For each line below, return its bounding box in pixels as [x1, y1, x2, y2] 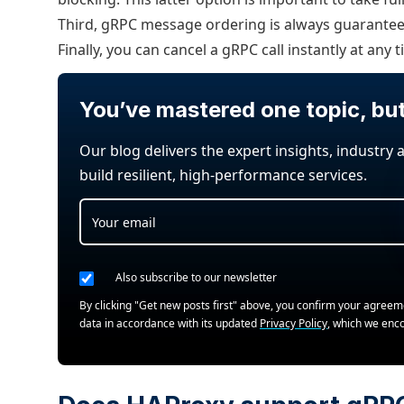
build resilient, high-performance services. [79, 165, 367, 185]
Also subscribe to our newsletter [115, 269, 277, 285]
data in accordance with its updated [79, 316, 260, 331]
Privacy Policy [260, 316, 327, 331]
